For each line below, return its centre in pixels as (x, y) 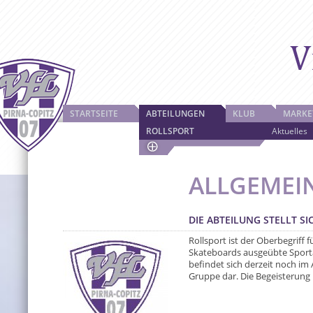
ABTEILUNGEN (175, 114)
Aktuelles (290, 131)
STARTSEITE (94, 114)
